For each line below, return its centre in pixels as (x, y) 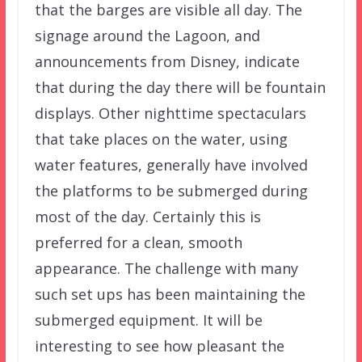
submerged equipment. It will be (148, 320)
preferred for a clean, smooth (138, 242)
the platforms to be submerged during (171, 190)
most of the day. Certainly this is (147, 216)
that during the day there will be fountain (180, 87)
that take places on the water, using (161, 139)
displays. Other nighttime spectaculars (170, 113)
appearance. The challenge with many (166, 268)
